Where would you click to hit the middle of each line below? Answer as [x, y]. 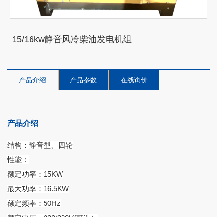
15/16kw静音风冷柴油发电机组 [72, 39]
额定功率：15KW [35, 174]
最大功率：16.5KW [38, 188]
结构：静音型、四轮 [40, 145]
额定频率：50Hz [34, 203]
